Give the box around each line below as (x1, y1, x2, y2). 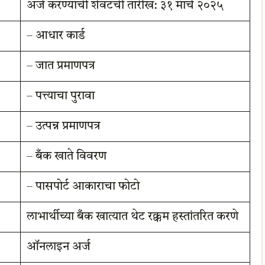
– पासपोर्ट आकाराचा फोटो (26, 180, 140, 193)
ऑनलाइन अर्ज (26, 241, 91, 253)
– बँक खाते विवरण (26, 150, 106, 163)
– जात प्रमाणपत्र (26, 60, 95, 72)
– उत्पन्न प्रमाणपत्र (26, 120, 101, 132)
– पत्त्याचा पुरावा (26, 90, 95, 102)
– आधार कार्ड (26, 30, 85, 42)
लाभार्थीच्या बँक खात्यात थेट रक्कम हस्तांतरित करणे (26, 211, 238, 223)
